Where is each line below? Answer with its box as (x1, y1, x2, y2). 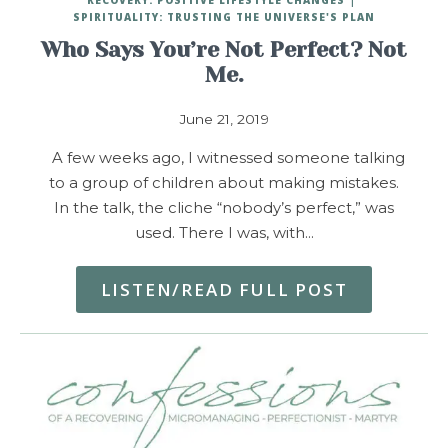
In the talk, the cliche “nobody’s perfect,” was (54, 198, 394, 217)
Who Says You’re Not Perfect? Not (41, 37, 407, 62)
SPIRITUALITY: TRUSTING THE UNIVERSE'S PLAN (73, 9, 375, 24)
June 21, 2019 (179, 110, 269, 127)
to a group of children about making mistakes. (49, 173, 399, 192)
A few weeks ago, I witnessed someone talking (43, 148, 405, 167)
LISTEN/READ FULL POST (100, 277, 348, 301)
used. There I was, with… (134, 223, 314, 242)
